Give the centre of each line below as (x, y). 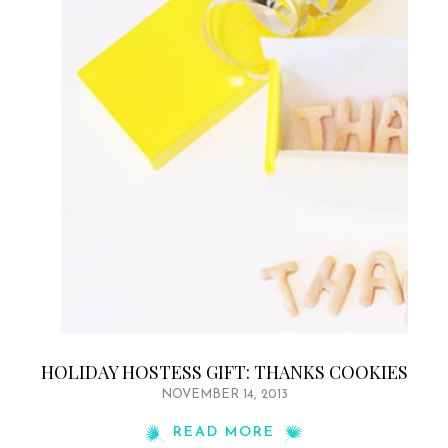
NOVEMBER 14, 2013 (224, 395)
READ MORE (224, 433)
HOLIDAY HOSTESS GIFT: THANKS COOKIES (224, 372)
